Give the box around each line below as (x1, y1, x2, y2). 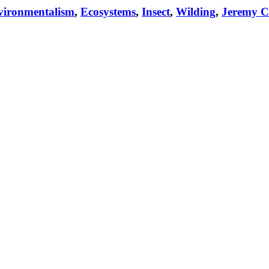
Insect (142, 5, 170, 18)
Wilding (176, 5, 216, 18)
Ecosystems (80, 5, 136, 18)
